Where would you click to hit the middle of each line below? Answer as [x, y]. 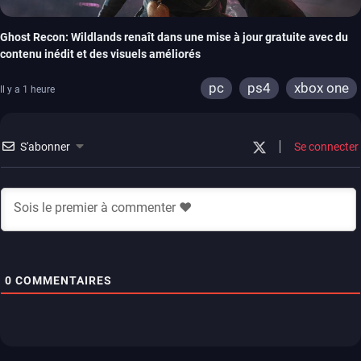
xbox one [322, 88]
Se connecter [325, 147]
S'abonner [45, 147]
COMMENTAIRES [62, 281]
